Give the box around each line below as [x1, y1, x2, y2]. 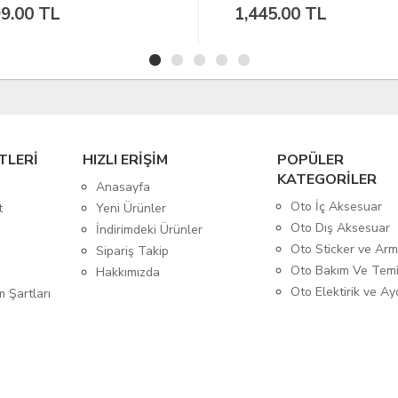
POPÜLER [277, 149, 345, 170]
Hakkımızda [95, 263, 160, 281]
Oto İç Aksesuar [291, 197, 383, 215]
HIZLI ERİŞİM [82, 149, 168, 170]
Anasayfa [95, 178, 150, 195]
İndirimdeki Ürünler [95, 220, 203, 238]
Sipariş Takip [95, 242, 169, 259]
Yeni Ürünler [95, 199, 166, 217]
